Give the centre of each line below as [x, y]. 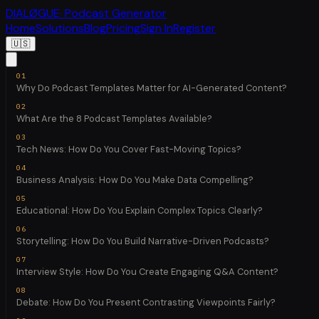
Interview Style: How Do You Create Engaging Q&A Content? [147, 272]
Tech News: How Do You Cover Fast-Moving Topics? [129, 149]
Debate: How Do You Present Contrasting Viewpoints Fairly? [146, 303]
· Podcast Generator [113, 13]
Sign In [157, 28]
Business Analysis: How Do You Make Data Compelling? [135, 179]
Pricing [123, 28]
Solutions [60, 28]
